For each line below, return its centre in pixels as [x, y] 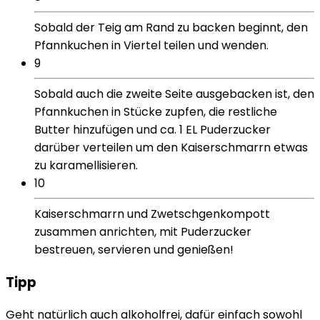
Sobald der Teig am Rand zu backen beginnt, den [171, 27]
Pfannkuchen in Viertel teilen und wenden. [151, 45]
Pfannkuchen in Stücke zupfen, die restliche [156, 111]
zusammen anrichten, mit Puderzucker [143, 231]
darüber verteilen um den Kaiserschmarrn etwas [171, 147]
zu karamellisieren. [86, 165]
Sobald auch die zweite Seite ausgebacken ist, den [174, 94]
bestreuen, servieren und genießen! [134, 249]
